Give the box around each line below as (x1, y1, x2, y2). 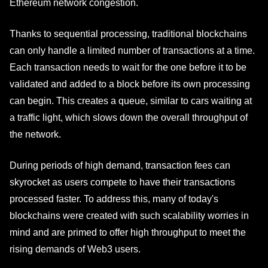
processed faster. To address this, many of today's (10, 194, 218, 204)
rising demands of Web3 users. (10, 244, 141, 254)
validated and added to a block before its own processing (10, 79, 250, 89)
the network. (10, 129, 61, 139)
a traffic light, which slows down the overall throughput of (10, 112, 248, 123)
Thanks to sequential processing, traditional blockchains (10, 29, 247, 39)
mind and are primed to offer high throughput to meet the (10, 227, 246, 237)
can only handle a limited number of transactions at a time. (10, 45, 255, 56)
